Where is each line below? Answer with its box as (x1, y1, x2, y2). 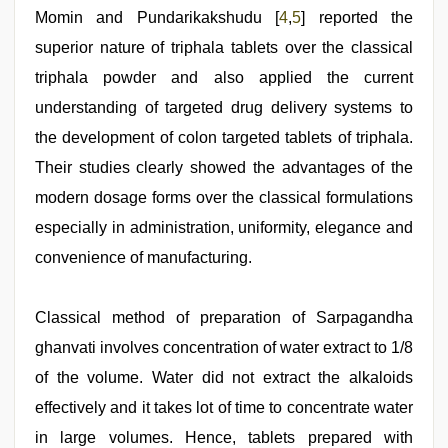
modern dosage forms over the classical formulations (35, 189, 413, 206)
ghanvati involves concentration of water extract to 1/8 (35, 339, 413, 356)
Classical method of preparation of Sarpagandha (35, 309, 413, 326)
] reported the (301, 9, 414, 26)
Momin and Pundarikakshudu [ (35, 9, 280, 26)
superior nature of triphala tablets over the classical (35, 39, 413, 56)
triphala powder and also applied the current (35, 69, 413, 86)
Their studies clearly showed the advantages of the (35, 159, 413, 176)
